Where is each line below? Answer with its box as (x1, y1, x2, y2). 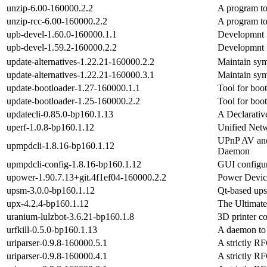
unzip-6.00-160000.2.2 (7, 2, 93, 13)
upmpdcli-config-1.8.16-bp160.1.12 (7, 159, 141, 169)
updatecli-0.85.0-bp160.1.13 (7, 108, 113, 119)
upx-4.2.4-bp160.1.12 (7, 198, 89, 209)
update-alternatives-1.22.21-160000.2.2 (7, 56, 154, 67)
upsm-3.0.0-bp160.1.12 (7, 185, 95, 195)
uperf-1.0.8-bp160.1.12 (7, 122, 94, 132)
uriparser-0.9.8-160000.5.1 (7, 237, 107, 248)
